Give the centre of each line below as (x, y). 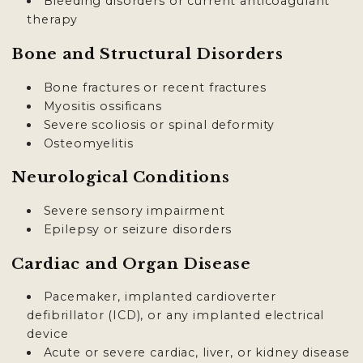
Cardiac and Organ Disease (131, 263)
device (48, 334)
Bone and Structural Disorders (147, 54)
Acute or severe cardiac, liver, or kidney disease (196, 353)
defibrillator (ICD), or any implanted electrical (176, 316)
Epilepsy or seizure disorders (138, 230)
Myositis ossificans (102, 106)
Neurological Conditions (121, 177)
